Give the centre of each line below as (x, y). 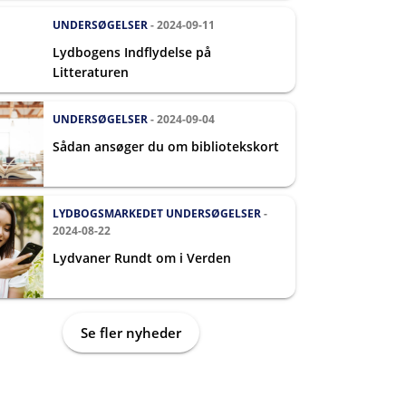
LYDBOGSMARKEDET (108, 213)
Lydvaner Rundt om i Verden (142, 258)
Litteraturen (91, 72)
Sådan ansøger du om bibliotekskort (166, 146)
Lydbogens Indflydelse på (132, 52)
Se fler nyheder (131, 333)
